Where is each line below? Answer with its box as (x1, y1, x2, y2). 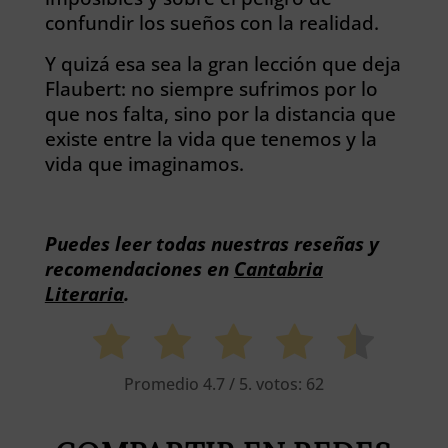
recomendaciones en (44, 256, 234, 281)
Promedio (123, 373, 203, 396)
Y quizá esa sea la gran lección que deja (44, 51, 401, 76)
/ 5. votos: (224, 373, 306, 396)
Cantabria (233, 256, 323, 281)
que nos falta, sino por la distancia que (44, 101, 396, 126)
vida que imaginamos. (44, 151, 244, 176)
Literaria (44, 281, 124, 306)
